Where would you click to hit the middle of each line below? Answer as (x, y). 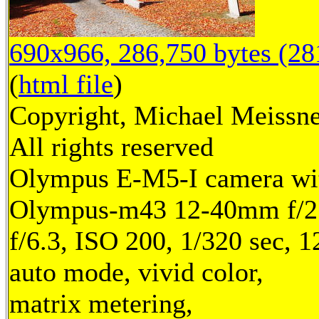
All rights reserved (111, 147)
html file (66, 84)
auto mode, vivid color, (136, 272)
